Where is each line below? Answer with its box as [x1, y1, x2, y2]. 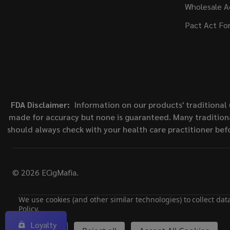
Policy [18, 204, 37, 214]
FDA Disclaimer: [11, 99, 70, 110]
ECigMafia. [40, 167, 79, 178]
